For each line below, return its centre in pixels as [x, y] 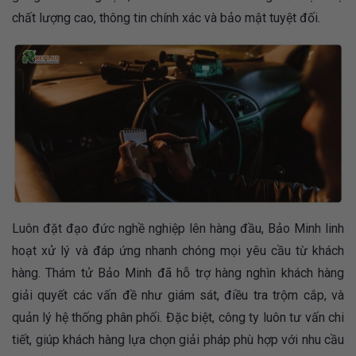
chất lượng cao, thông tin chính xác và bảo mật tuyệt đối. [166, 18]
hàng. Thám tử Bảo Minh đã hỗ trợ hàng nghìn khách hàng [178, 273]
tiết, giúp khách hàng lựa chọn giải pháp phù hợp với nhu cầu [178, 339]
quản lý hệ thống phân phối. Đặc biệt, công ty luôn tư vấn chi [178, 317]
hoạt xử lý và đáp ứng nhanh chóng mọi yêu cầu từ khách [178, 250]
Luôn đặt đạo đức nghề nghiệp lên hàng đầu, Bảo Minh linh [178, 228]
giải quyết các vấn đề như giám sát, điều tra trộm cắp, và [178, 295]
